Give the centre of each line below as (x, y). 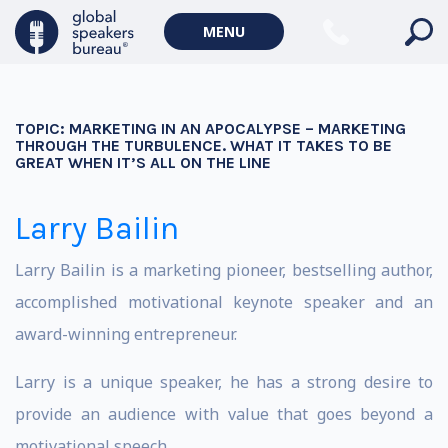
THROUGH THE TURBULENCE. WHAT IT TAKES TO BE (203, 145)
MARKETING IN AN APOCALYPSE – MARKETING (237, 128)
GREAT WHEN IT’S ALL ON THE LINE (143, 162)
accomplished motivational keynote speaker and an (224, 302)
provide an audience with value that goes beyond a (224, 414)
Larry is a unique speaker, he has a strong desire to (224, 382)
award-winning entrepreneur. (126, 334)
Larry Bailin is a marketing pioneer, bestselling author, (224, 270)
